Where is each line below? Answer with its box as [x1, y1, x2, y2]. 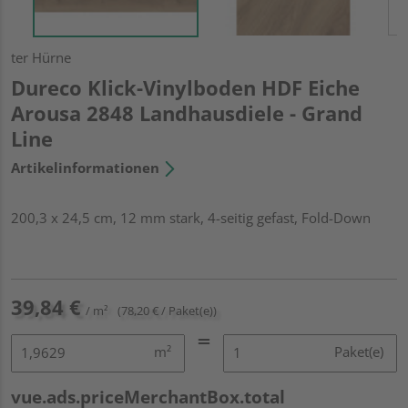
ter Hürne [11, 47, 71, 66]
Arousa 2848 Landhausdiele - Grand [11, 98, 362, 127]
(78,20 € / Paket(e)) [117, 301, 217, 319]
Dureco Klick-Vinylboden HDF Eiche [11, 73, 360, 101]
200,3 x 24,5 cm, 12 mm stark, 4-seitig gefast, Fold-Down [11, 208, 371, 227]
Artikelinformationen [11, 158, 159, 177]
